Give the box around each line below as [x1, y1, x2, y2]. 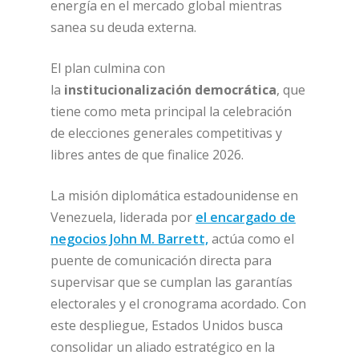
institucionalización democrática [64, 80, 276, 99]
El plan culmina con [50, 58, 165, 77]
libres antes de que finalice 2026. [50, 145, 244, 163]
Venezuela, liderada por [50, 208, 196, 226]
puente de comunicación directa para [50, 251, 272, 269]
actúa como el [208, 229, 294, 248]
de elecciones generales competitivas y [50, 123, 282, 142]
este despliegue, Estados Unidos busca [50, 316, 283, 334]
